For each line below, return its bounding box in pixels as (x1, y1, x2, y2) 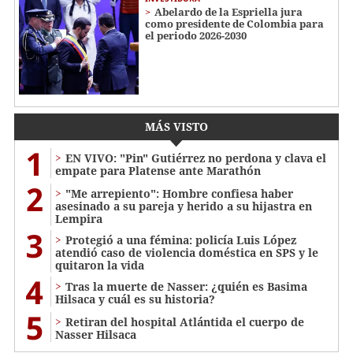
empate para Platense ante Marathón (55, 162, 261, 178)
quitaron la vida (55, 257, 144, 273)
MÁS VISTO (145, 118, 208, 134)
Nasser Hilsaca (55, 326, 136, 342)
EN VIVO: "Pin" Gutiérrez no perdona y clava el (65, 150, 326, 165)
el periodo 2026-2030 (145, 28, 247, 43)
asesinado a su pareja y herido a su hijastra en (55, 198, 312, 214)
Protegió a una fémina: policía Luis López (65, 232, 296, 247)
